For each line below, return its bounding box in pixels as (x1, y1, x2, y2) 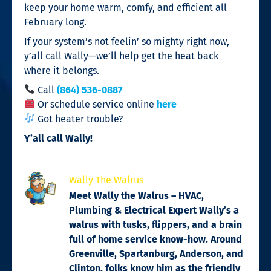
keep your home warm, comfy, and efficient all (24, 1, 227, 13)
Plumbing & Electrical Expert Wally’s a (69, 204, 239, 216)
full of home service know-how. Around (69, 233, 242, 245)
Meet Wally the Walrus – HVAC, (69, 189, 204, 201)
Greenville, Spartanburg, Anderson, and (69, 247, 243, 260)
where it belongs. (24, 64, 99, 76)
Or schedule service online (35, 98, 157, 110)
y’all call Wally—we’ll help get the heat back (24, 50, 218, 62)
